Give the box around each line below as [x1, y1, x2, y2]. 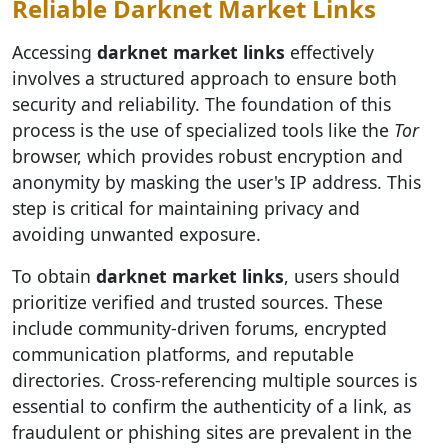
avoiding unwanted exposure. [12, 222, 261, 246]
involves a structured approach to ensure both [12, 66, 397, 90]
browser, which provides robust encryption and [12, 144, 403, 168]
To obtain [12, 264, 96, 288]
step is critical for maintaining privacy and [12, 196, 360, 220]
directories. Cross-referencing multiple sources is [12, 368, 417, 392]
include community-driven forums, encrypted [12, 316, 387, 340]
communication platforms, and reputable [12, 342, 354, 366]
